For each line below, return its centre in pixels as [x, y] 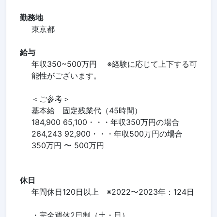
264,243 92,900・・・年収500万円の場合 [107, 134]
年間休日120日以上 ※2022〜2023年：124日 [113, 192]
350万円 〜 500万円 [68, 146]
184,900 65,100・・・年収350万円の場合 [105, 122]
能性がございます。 [66, 76]
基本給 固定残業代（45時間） [86, 111]
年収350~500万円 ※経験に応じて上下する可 [114, 64]
